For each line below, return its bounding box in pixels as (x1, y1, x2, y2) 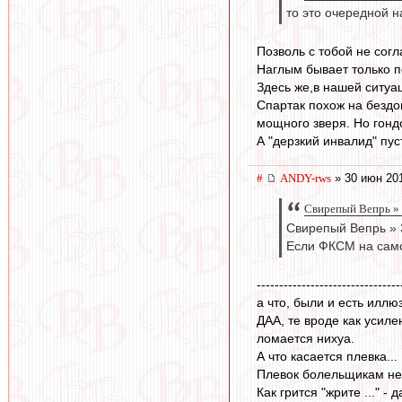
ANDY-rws (280, 170, 331, 185)
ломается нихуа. (257, 331, 354, 346)
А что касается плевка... (257, 349, 398, 364)
